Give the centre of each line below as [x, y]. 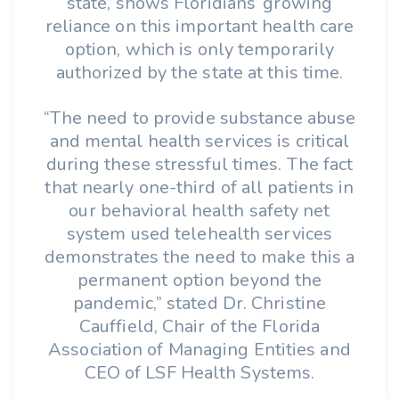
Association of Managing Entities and [199, 350]
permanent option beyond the [199, 280]
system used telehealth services [199, 234]
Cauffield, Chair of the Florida [199, 326]
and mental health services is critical [199, 141]
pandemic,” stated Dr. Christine [199, 303]
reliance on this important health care [199, 26]
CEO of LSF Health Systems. [199, 373]
